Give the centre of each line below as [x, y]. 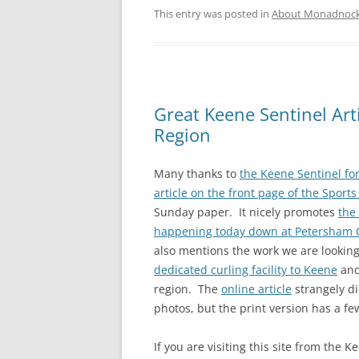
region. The [188, 289]
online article [256, 289]
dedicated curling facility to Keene [246, 270]
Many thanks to [197, 173]
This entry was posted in [213, 14]
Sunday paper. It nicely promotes [246, 212]
